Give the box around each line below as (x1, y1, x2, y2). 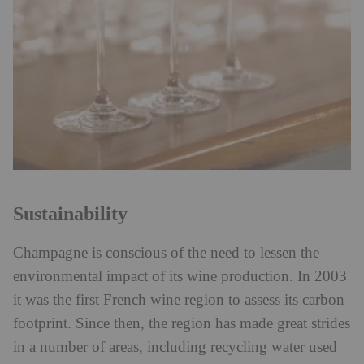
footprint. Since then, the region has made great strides (13, 315, 350, 333)
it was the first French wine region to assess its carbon (13, 292, 344, 310)
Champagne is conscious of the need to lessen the (13, 245, 319, 262)
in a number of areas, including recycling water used (13, 339, 337, 357)
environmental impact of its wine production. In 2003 (13, 268, 347, 286)
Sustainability (13, 203, 128, 225)
